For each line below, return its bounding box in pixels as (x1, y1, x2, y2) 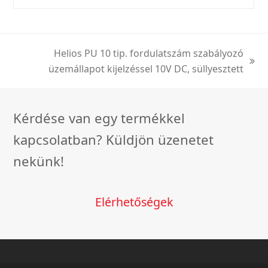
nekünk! (13, 152, 65, 170)
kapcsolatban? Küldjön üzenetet (13, 130, 214, 149)
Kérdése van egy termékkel (13, 109, 185, 127)
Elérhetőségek (95, 194, 173, 211)
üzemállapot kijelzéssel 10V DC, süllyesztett (48, 62, 243, 76)
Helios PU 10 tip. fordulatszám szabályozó (53, 47, 243, 60)
